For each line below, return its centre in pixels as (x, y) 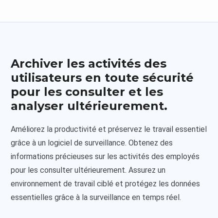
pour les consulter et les (87, 91)
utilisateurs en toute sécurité (102, 77)
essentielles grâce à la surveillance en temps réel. (96, 197)
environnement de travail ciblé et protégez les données (106, 183)
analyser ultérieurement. (89, 106)
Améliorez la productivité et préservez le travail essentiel (109, 129)
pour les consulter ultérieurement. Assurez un (88, 170)
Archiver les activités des (89, 63)
